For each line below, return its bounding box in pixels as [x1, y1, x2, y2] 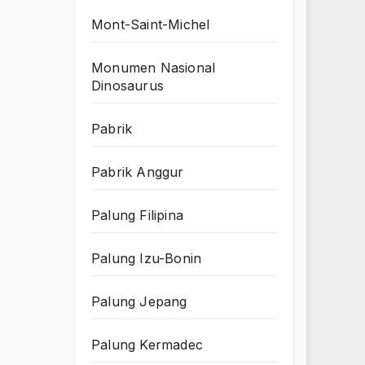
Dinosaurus [91, 77, 164, 95]
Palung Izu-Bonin [91, 250, 202, 267]
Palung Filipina [91, 207, 183, 224]
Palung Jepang [91, 293, 187, 310]
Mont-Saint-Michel [91, 16, 210, 33]
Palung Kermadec [91, 336, 203, 354]
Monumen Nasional [91, 59, 216, 77]
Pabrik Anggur [91, 164, 184, 181]
